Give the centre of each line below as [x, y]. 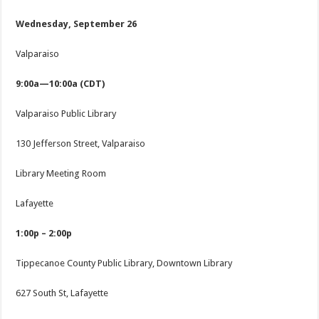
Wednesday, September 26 [77, 24]
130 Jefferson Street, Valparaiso [81, 144]
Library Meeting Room [61, 174]
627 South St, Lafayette [62, 293]
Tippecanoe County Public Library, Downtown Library [124, 263]
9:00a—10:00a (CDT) [61, 84]
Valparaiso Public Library [66, 114]
